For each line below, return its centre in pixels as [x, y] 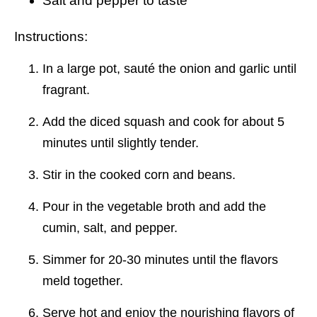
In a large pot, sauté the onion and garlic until [169, 68]
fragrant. [66, 90]
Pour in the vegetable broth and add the [154, 206]
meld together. [83, 281]
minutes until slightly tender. [121, 143]
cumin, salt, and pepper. [110, 227]
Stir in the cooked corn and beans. [139, 174]
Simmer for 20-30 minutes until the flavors [160, 259]
